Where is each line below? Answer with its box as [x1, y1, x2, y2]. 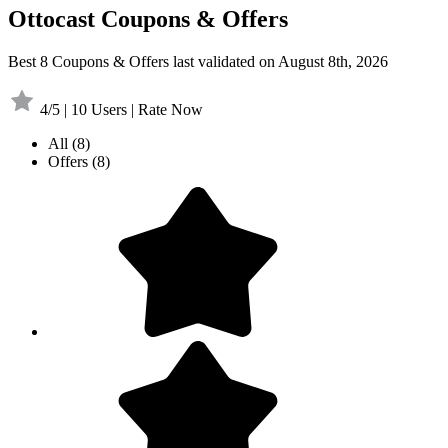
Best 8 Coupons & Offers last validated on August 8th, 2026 [8, 52, 388, 70]
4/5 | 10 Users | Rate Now [40, 100, 203, 118]
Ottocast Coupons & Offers [8, 5, 288, 32]
